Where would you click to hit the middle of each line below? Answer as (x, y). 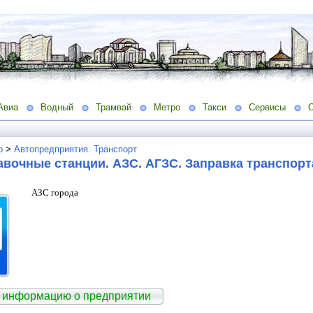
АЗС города (55, 192)
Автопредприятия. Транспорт (75, 149)
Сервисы (267, 107)
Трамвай (114, 107)
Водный (57, 107)
